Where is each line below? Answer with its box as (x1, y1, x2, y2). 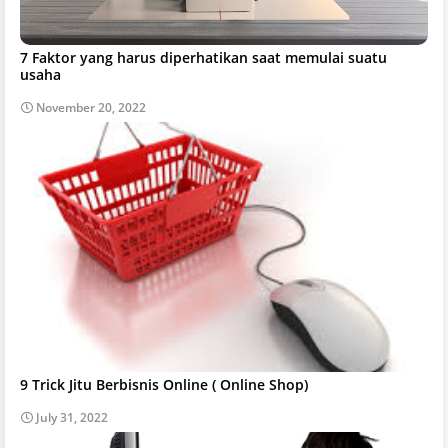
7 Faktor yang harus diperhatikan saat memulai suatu (20, 47, 387, 67)
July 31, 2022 (36, 408, 108, 426)
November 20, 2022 (36, 98, 146, 116)
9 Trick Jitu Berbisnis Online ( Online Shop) (20, 374, 308, 394)
